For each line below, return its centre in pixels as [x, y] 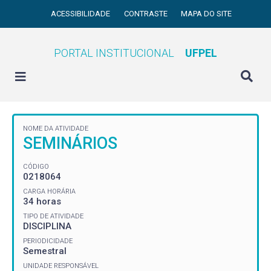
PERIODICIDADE [48, 241]
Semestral [45, 251]
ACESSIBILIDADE [82, 14]
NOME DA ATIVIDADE [56, 129]
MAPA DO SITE [207, 14]
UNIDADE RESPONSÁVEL [61, 266]
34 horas [42, 201]
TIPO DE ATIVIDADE [53, 216]
